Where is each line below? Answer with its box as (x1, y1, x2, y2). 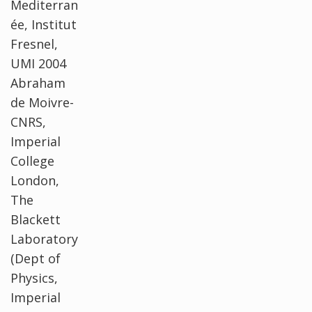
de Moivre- (10, 93, 74, 111)
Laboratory (10, 230, 78, 247)
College (10, 152, 54, 169)
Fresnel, (10, 35, 58, 52)
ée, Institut (10, 15, 77, 33)
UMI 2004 (10, 54, 66, 72)
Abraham (10, 74, 65, 91)
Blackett (10, 210, 61, 228)
